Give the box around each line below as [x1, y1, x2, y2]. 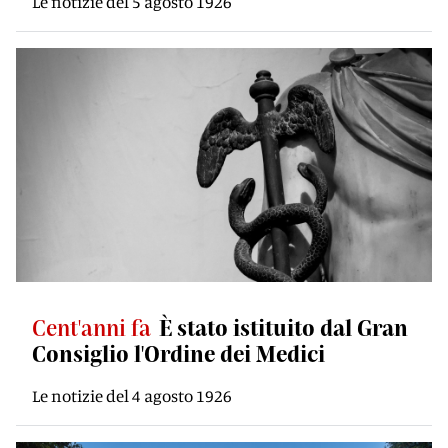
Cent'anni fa [32, 314, 151, 340]
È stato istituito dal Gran [159, 314, 408, 340]
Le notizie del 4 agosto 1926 [32, 385, 232, 406]
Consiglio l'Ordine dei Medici [32, 340, 325, 366]
